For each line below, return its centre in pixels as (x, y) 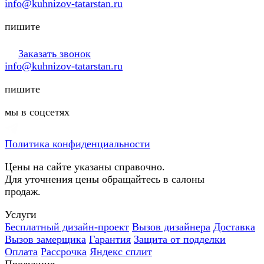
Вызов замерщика (45, 239)
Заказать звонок (55, 53)
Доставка (234, 227)
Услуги (21, 214)
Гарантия (110, 239)
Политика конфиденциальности (77, 143)
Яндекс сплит (121, 251)
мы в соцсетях (37, 112)
